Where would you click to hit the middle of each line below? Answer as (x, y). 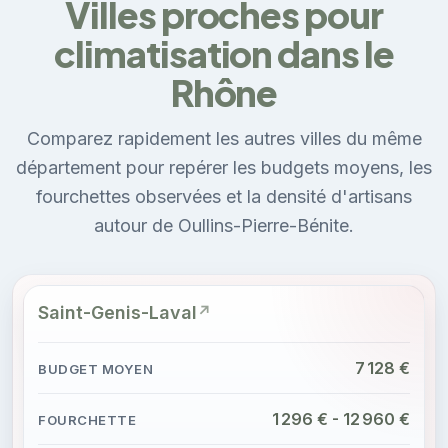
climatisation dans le (224, 53)
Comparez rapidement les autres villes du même (224, 138)
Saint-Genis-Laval (117, 312)
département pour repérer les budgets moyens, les (224, 167)
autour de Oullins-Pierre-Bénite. (224, 225)
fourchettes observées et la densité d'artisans (224, 196)
